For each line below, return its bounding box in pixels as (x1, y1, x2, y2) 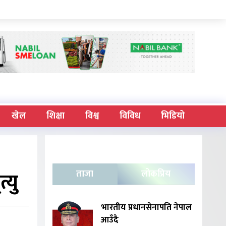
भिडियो (160, 108, 185, 124)
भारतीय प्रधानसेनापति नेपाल (100, 200, 192, 215)
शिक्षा (46, 108, 65, 124)
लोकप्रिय (141, 166, 171, 182)
